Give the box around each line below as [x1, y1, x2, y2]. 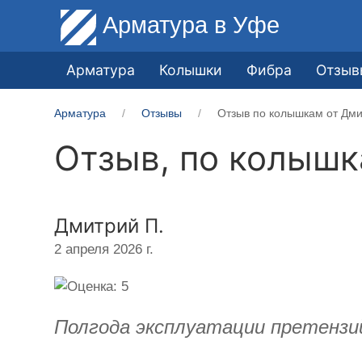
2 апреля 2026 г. [54, 241, 154, 257]
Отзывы [141, 106, 183, 120]
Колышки [159, 61, 223, 78]
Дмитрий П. [54, 213, 165, 238]
